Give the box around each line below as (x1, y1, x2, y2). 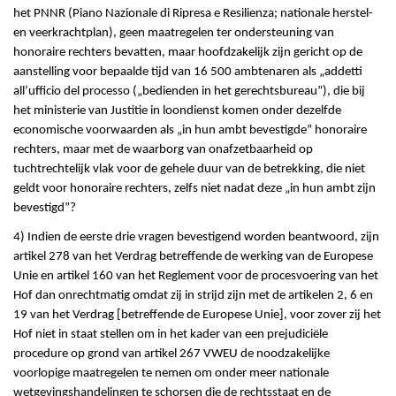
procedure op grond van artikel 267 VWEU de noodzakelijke (13, 347, 330, 362)
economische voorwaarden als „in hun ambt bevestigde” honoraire (13, 124, 367, 138)
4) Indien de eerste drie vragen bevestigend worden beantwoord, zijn (13, 231, 379, 245)
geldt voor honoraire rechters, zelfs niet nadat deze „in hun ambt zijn (13, 182, 376, 196)
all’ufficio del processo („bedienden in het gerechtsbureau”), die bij (13, 85, 365, 99)
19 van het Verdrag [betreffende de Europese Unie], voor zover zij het (13, 308, 381, 323)
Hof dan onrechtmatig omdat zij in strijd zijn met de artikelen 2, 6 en (13, 289, 373, 303)
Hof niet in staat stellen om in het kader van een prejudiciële (13, 328, 328, 342)
